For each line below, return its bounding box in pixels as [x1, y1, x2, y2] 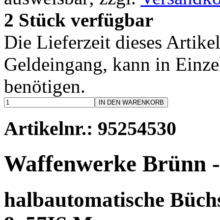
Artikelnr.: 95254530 [4, 117, 176, 139]
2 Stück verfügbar [4, 9, 153, 30]
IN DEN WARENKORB [99, 98, 164, 106]
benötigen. [4, 75, 85, 97]
